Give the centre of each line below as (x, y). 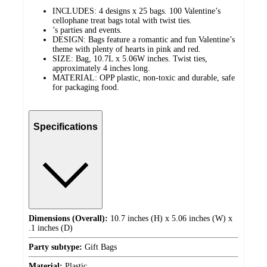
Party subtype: (55, 247)
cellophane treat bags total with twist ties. (122, 21)
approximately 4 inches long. (101, 69)
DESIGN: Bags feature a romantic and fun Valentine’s (144, 40)
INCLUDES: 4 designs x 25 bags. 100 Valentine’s (136, 11)
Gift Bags (100, 247)
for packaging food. (86, 88)
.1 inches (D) (51, 228)
